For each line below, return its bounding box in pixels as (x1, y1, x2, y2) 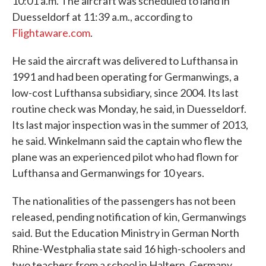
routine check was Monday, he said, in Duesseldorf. (12, 102, 246, 115)
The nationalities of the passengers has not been (12, 194, 236, 207)
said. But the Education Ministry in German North (12, 226, 239, 239)
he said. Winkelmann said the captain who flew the (12, 134, 242, 147)
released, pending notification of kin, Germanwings (12, 210, 246, 223)
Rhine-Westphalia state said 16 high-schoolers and (12, 242, 245, 255)
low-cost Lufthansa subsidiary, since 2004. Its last (12, 86, 239, 99)
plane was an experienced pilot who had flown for (12, 150, 239, 163)
